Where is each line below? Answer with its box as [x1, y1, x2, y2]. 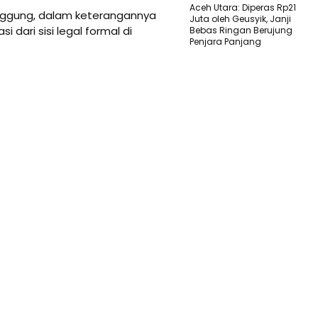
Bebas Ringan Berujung [190, 23, 292, 36]
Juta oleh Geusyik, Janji [190, 12, 291, 25]
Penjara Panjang [190, 35, 261, 48]
